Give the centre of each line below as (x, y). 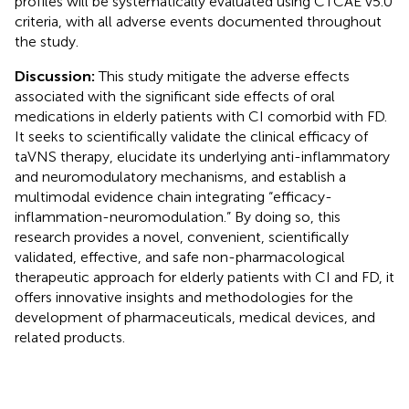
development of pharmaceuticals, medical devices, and (195, 317)
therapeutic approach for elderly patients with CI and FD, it (204, 277)
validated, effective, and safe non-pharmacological (180, 257)
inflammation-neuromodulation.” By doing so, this (178, 216)
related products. (70, 337)
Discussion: (57, 76)
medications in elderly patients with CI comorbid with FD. (201, 116)
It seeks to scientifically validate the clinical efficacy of (191, 136)
